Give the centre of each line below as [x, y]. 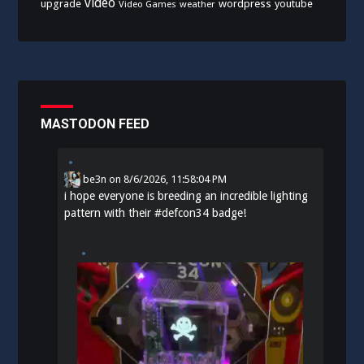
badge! [228, 212]
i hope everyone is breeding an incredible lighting [186, 195]
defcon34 [186, 212]
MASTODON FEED [95, 123]
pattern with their [110, 212]
